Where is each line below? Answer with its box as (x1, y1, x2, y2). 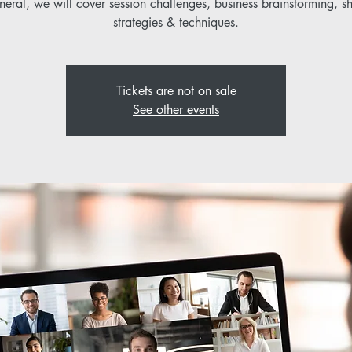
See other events (133, 101, 219, 118)
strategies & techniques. (113, 13, 239, 31)
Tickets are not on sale (115, 82, 236, 99)
